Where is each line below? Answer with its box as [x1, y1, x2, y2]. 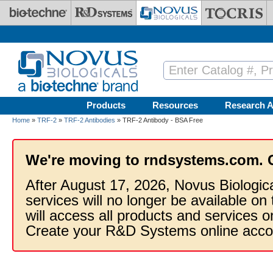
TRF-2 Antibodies [64, 116, 115, 124]
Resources [152, 100, 198, 110]
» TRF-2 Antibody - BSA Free [115, 116, 203, 124]
